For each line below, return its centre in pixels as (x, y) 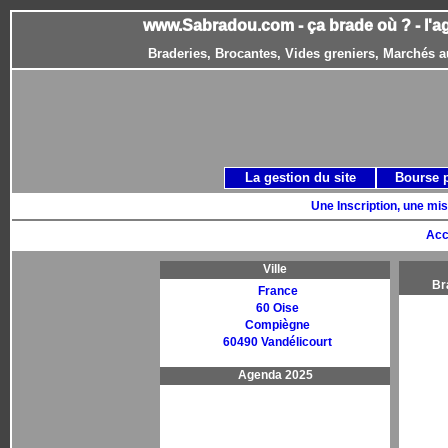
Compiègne (277, 325)
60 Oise (277, 308)
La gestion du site (300, 177)
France (277, 291)
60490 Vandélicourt (277, 342)
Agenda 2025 (275, 375)
